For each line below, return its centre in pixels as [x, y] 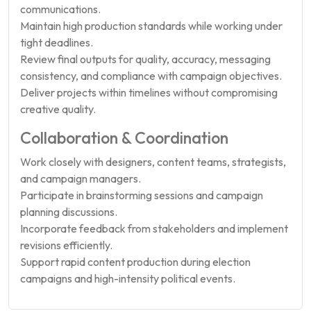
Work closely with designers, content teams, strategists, [153, 162]
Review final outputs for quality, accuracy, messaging [145, 59]
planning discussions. [69, 212]
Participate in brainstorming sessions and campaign [142, 195]
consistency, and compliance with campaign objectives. [151, 76]
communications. [60, 9]
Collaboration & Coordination [124, 138]
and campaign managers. [81, 178]
